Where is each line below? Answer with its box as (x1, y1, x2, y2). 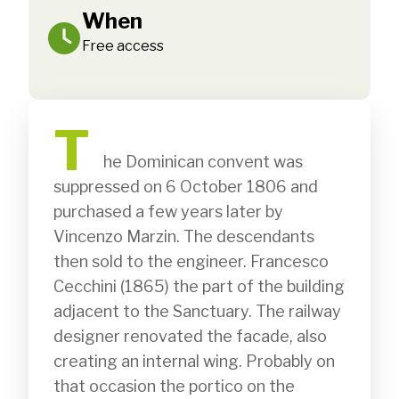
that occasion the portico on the (53, 377, 295, 395)
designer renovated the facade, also (53, 327, 327, 346)
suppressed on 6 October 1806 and (53, 177, 318, 196)
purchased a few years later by (53, 202, 283, 221)
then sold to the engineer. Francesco (53, 252, 329, 271)
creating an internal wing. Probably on (53, 352, 335, 370)
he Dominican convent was (53, 152, 103, 171)
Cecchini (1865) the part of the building (53, 277, 345, 296)
